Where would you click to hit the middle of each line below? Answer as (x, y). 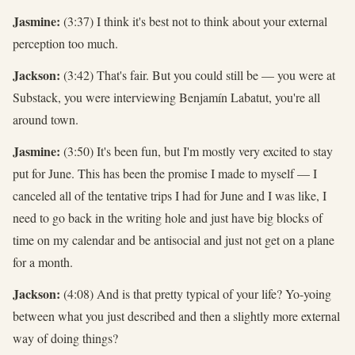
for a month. (43, 261)
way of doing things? (65, 338)
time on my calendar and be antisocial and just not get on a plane (174, 239)
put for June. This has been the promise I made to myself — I (165, 173)
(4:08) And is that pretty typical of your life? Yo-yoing (196, 293)
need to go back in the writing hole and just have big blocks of (168, 217)
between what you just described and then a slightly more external (176, 315)
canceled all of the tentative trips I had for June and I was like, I (170, 195)
